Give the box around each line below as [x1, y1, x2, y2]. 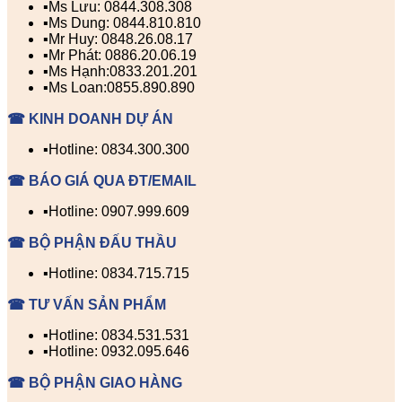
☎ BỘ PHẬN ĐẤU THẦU [7, 234, 177, 250]
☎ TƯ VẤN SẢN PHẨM [7, 296, 166, 312]
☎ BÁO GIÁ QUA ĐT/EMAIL [7, 172, 197, 188]
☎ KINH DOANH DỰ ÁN [7, 110, 173, 127]
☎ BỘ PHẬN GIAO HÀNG [7, 374, 182, 390]
